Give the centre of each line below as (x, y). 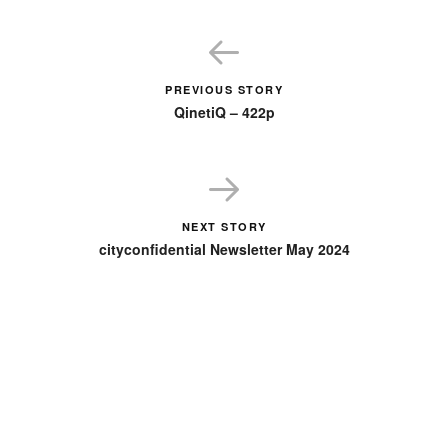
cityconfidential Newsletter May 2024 (224, 248)
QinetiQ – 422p (224, 111)
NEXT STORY (224, 226)
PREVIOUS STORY (224, 89)
